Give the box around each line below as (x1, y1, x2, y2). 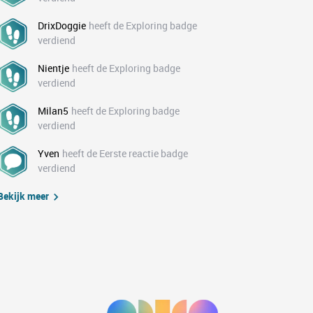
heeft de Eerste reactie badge (62, 147, 188, 160)
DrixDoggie (38, 19, 86, 32)
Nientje (38, 61, 69, 75)
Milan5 (38, 104, 68, 117)
